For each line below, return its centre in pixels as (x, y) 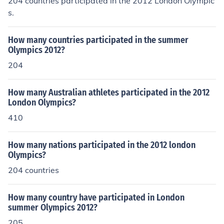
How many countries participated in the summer (98, 40)
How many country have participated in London (96, 197)
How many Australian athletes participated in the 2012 (109, 92)
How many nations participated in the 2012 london (102, 145)
